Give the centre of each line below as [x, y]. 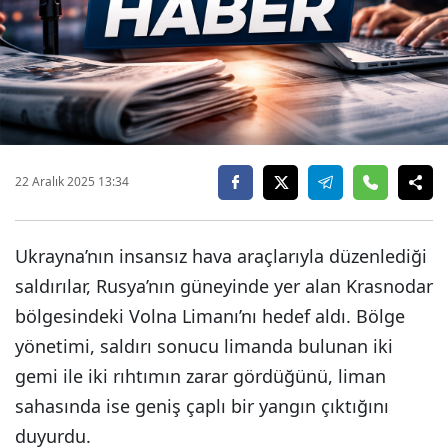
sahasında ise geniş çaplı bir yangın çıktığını [202, 405]
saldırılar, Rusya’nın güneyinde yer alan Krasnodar [224, 285]
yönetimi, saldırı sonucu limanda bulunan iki [204, 345]
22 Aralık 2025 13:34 [72, 182]
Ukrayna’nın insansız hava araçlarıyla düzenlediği [221, 255]
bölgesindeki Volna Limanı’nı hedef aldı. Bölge [210, 315]
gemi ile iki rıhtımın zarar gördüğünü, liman [200, 375]
